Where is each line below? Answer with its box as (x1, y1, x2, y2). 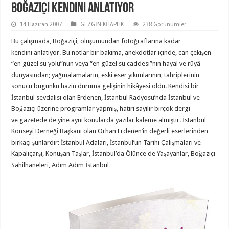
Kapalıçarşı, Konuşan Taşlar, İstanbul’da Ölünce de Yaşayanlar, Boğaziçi (11, 149, 216, 157)
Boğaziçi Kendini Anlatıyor (11, 1, 134, 16)
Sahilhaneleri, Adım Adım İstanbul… (11, 161, 116, 169)
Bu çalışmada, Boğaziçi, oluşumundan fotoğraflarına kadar (11, 37, 181, 45)
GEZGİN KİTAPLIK (80, 20, 124, 28)
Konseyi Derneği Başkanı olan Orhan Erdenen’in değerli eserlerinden (11, 127, 209, 135)
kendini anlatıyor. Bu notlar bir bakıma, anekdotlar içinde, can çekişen (11, 48, 212, 56)
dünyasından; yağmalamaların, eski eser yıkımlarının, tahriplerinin (11, 71, 200, 79)
